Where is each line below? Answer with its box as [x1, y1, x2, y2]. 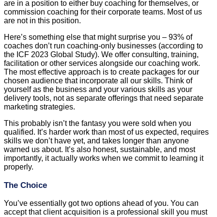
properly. [4, 162, 33, 171]
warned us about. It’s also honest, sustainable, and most [4, 145, 195, 154]
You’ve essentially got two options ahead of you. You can [4, 199, 199, 207]
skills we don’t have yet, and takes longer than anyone [4, 136, 189, 145]
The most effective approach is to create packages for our [4, 67, 199, 76]
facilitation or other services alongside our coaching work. [4, 59, 200, 67]
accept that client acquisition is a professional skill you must [4, 207, 207, 216]
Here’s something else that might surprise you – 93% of [4, 32, 192, 41]
